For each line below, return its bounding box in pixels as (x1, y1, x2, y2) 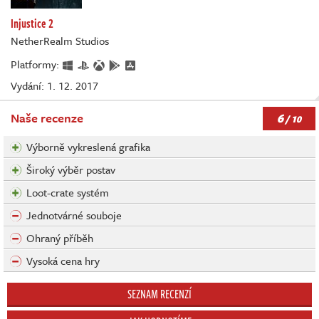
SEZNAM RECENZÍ (127, 286, 192, 303)
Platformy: (11, 56, 62, 73)
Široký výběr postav (26, 162, 115, 178)
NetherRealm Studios (11, 33, 109, 49)
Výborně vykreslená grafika (26, 139, 150, 155)
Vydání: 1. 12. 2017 (11, 78, 98, 94)
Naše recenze (11, 109, 83, 127)
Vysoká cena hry (26, 253, 100, 269)
